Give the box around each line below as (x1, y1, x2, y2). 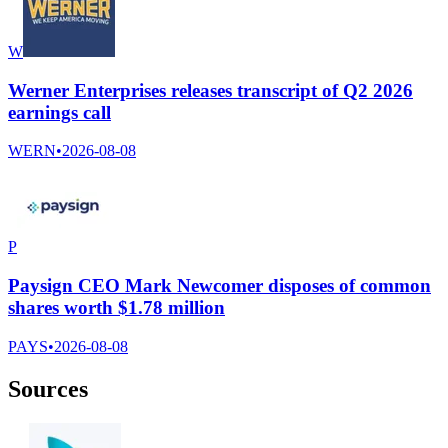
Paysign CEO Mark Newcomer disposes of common (8, 274, 431, 296)
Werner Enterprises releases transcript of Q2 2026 (8, 79, 413, 101)
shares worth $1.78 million (8, 296, 225, 318)
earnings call (8, 101, 111, 123)
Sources (8, 375, 88, 402)
